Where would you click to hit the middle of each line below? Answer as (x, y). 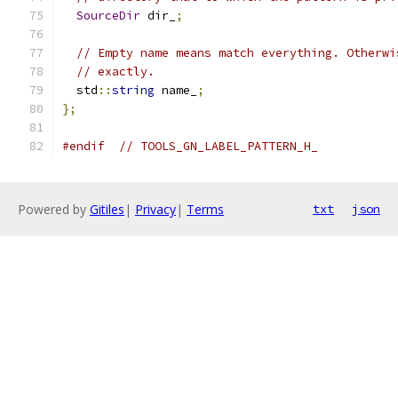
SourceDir (108, 16)
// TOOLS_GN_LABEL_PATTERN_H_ (219, 146)
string (133, 90)
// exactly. (115, 72)
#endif (84, 146)
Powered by (54, 209)
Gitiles (107, 209)
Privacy (155, 209)
